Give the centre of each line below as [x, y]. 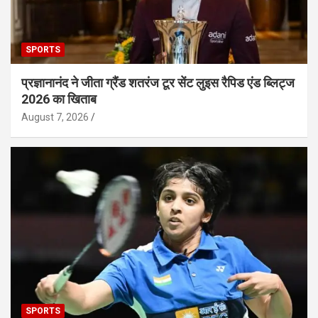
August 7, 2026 [55, 117]
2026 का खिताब [59, 99]
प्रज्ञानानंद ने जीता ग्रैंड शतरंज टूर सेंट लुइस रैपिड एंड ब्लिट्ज [158, 82]
